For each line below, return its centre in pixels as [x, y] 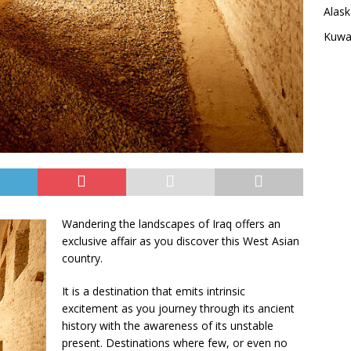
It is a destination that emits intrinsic [154, 291]
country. [82, 259]
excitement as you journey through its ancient [178, 309]
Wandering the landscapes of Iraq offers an [171, 224]
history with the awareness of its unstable [168, 326]
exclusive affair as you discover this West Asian [181, 241]
